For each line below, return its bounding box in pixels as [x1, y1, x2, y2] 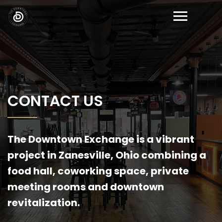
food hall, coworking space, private [7, 164, 189, 178]
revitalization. [7, 195, 80, 210]
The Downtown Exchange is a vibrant [7, 132, 194, 146]
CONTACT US [7, 91, 103, 112]
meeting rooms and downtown [7, 179, 164, 194]
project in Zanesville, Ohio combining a [7, 148, 206, 162]
